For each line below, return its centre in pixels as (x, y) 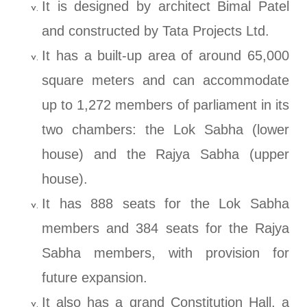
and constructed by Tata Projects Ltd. (156, 31)
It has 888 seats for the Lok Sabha (165, 204)
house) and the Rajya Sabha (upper (165, 155)
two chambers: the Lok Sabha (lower (165, 130)
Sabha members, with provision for (165, 253)
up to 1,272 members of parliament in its (165, 105)
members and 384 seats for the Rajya (165, 229)
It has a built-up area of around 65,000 (165, 56)
